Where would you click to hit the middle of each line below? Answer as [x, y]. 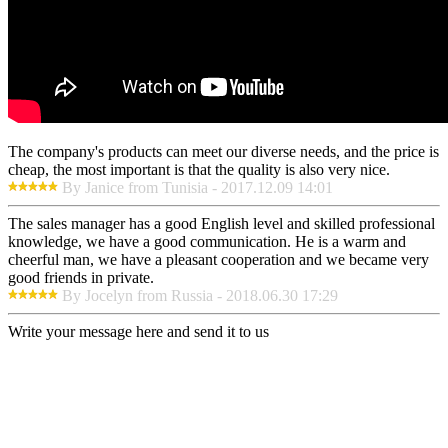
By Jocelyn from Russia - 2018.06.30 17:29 [200, 296]
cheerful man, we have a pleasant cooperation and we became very [218, 260]
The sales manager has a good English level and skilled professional [221, 224]
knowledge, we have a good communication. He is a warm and [207, 242]
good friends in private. [81, 278]
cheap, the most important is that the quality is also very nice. [199, 170]
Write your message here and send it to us [138, 332]
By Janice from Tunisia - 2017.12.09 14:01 [197, 188]
